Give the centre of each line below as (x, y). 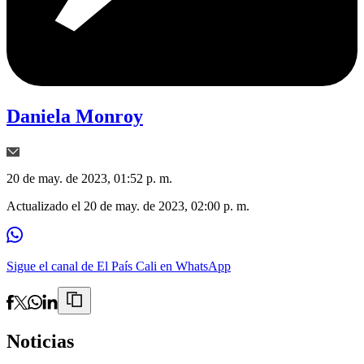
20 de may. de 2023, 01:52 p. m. (89, 179)
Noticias (40, 342)
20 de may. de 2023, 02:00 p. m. (167, 206)
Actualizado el (45, 206)
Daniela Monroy (75, 117)
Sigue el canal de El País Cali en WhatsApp (119, 266)
